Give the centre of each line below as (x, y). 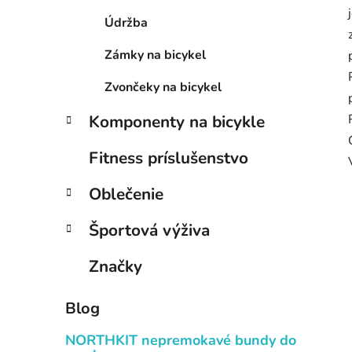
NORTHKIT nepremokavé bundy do (181, 341)
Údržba (126, 23)
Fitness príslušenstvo (169, 158)
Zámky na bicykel (155, 55)
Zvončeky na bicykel (163, 88)
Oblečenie (126, 194)
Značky (115, 267)
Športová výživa (149, 231)
